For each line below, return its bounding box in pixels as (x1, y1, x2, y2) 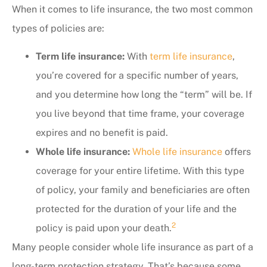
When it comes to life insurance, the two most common (12, 4, 253, 15)
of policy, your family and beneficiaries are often (36, 184, 250, 195)
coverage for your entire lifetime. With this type (36, 164, 244, 176)
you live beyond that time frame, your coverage (36, 107, 244, 119)
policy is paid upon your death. (36, 222, 172, 234)
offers (222, 145, 251, 157)
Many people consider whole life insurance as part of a (12, 241, 253, 253)
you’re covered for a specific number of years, (36, 69, 238, 81)
